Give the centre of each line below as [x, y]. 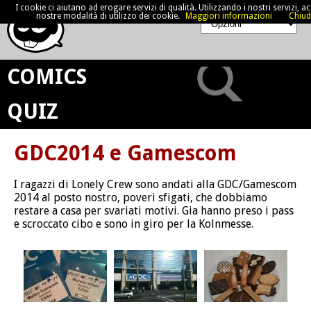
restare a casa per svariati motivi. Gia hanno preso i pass [154, 211]
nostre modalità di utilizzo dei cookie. [108, 16]
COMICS [47, 77]
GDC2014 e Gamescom [125, 153]
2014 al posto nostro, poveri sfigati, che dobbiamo [141, 197]
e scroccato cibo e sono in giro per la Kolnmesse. [134, 224]
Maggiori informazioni [229, 16]
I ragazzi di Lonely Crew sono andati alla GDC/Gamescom [155, 184]
